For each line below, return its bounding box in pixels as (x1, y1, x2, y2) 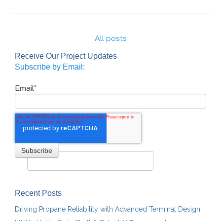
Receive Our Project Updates (15, 51, 117, 60)
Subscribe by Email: (15, 62, 85, 71)
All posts (94, 33, 127, 43)
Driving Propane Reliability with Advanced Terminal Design (15, 205, 200, 213)
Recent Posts (15, 188, 62, 197)
